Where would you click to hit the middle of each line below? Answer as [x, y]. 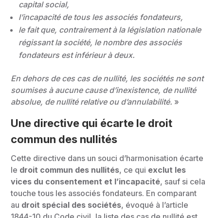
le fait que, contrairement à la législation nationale [110, 30]
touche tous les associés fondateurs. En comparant [104, 193]
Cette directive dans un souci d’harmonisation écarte [107, 158]
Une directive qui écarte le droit [92, 123]
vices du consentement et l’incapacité [86, 182]
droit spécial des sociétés [72, 205]
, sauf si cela [183, 182]
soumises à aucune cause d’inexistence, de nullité [104, 90]
